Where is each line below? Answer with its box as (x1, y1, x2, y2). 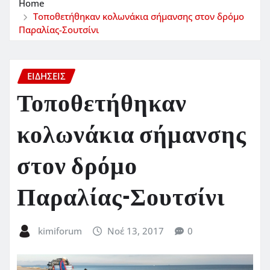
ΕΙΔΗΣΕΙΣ (27, 69, 66, 82)
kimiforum (37, 225, 82, 237)
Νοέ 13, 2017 (107, 225, 165, 237)
